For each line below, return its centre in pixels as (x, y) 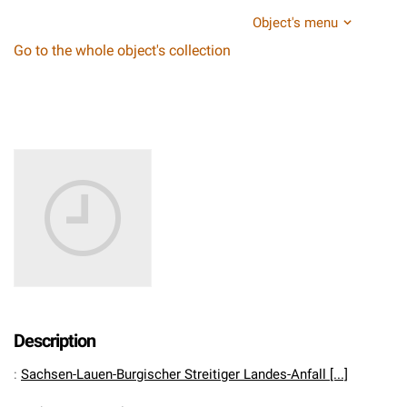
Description (55, 341)
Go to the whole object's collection (122, 50)
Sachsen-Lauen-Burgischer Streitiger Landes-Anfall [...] (184, 374)
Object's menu (295, 23)
